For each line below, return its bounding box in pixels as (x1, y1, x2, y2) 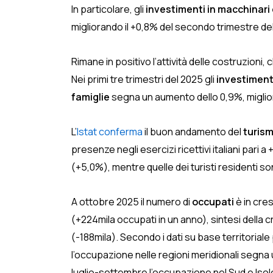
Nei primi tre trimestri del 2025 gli (71, 73, 216, 86)
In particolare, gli (71, 2, 146, 16)
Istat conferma (77, 125, 143, 138)
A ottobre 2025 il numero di (71, 195, 192, 208)
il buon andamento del (143, 125, 243, 138)
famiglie (71, 90, 110, 104)
